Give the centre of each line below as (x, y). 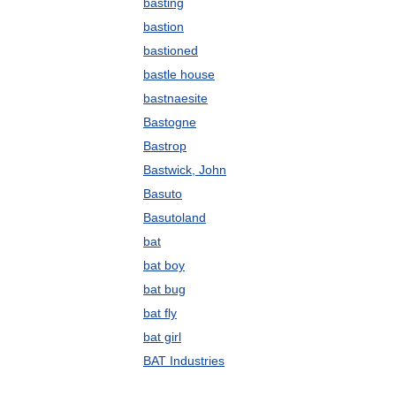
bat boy (164, 265)
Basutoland (175, 217)
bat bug (164, 289)
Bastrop (165, 146)
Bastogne (170, 122)
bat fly (160, 313)
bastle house (179, 74)
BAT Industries (184, 361)
